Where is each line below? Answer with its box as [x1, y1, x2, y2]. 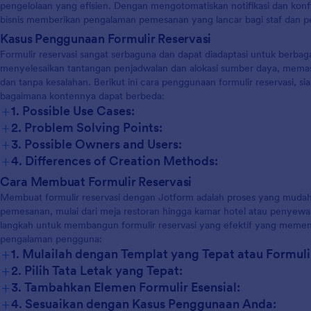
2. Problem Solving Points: [11, 119, 162, 135]
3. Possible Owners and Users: [11, 135, 182, 152]
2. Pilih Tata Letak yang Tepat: [11, 262, 183, 278]
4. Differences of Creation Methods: [11, 152, 218, 169]
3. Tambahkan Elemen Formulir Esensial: [11, 278, 240, 295]
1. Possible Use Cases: [11, 102, 135, 119]
